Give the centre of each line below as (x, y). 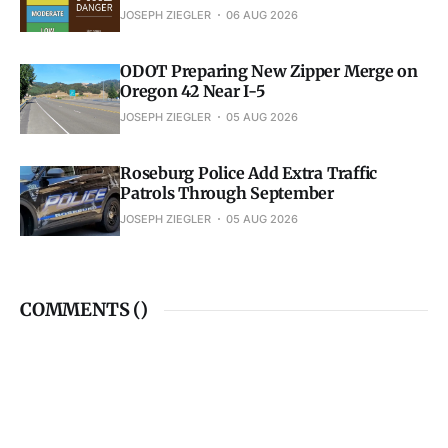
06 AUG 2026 (262, 15)
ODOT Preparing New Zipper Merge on (269, 71)
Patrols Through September (227, 193)
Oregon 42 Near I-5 (192, 91)
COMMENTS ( (80, 310)
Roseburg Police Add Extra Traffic (249, 173)
